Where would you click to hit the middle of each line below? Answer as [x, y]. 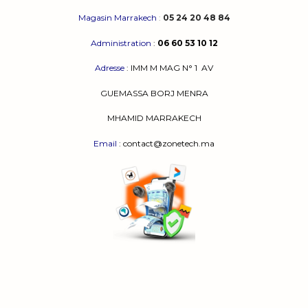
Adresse [110, 68]
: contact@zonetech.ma [166, 144]
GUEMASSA [125, 93]
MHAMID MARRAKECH [154, 118]
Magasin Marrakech [118, 18]
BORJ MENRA [179, 93]
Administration [122, 43]
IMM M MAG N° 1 [166, 68]
